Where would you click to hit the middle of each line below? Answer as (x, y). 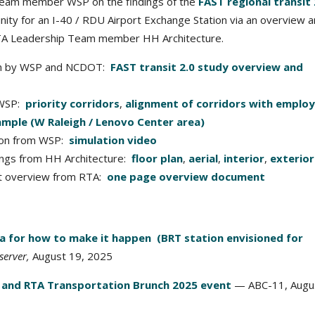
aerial (203, 158)
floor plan (157, 158)
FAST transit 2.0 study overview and (207, 67)
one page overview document (186, 176)
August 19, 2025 (71, 256)
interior (244, 158)
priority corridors (72, 103)
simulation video (113, 140)
